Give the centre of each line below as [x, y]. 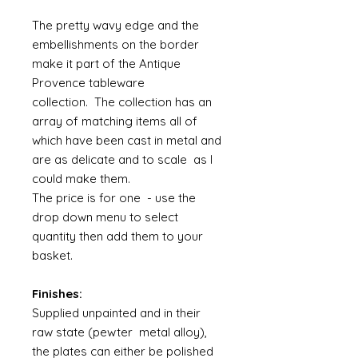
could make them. [83, 179]
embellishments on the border [115, 44]
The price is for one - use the [114, 198]
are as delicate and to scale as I [122, 159]
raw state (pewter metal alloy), [119, 332]
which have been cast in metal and [127, 140]
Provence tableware [88, 83]
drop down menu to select [105, 217]
